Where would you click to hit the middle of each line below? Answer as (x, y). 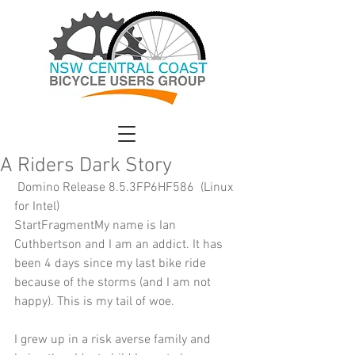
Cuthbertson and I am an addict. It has (120, 245)
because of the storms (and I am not (114, 283)
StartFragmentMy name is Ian (97, 226)
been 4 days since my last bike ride (112, 264)
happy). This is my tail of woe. (94, 302)
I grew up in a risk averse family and (114, 340)
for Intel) (38, 207)
